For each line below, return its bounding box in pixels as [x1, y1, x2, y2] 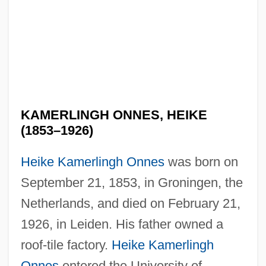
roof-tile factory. [20, 237, 112, 252]
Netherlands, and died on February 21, [20, 195, 240, 211]
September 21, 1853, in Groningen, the [20, 175, 243, 190]
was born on [164, 154, 238, 169]
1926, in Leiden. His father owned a [20, 216, 223, 232]
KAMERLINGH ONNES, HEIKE [20, 107, 207, 122]
